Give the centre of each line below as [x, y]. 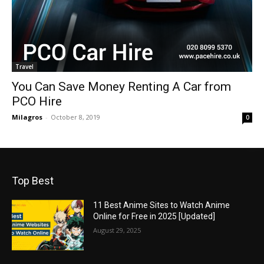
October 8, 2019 [75, 117]
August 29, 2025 [117, 230]
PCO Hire [37, 101]
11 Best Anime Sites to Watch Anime [162, 205]
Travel [24, 67]
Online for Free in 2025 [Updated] [154, 216]
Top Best [33, 181]
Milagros [27, 117]
